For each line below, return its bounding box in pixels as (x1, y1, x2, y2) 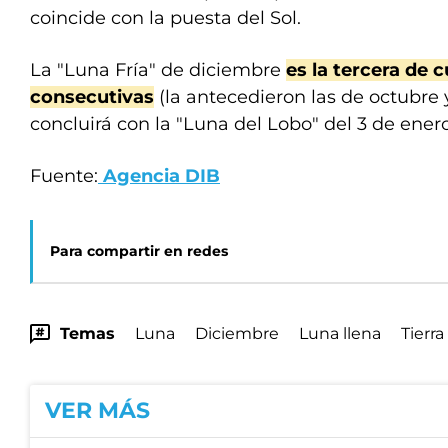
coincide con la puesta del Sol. (30, 7, 301, 29)
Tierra (401, 324, 444, 343)
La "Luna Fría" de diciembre (30, 59, 286, 81)
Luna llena (299, 324, 381, 343)
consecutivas (30, 86, 154, 108)
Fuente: (30, 165, 98, 187)
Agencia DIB (98, 165, 220, 187)
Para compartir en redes (50, 242, 228, 260)
